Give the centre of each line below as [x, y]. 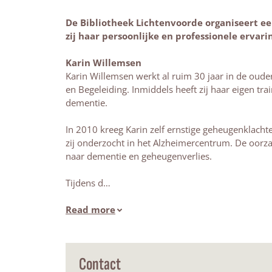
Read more [90, 209]
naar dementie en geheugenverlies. [139, 156]
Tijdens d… [88, 183]
